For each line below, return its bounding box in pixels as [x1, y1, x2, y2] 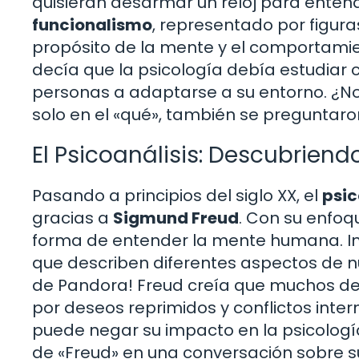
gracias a [32, 207, 113, 230]
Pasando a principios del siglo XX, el [32, 184, 322, 208]
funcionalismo [32, 14, 152, 37]
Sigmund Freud [113, 207, 239, 230]
